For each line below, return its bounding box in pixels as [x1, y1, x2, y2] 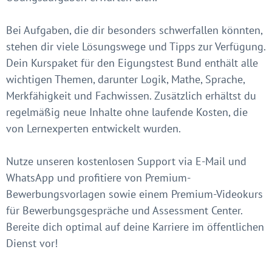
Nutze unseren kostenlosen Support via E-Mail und [6, 154, 246, 168]
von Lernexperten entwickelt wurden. [6, 121, 181, 135]
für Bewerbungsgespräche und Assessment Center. [6, 203, 242, 217]
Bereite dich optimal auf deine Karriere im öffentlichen [6, 219, 264, 234]
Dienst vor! [6, 236, 58, 250]
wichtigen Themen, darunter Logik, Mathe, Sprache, [6, 72, 245, 86]
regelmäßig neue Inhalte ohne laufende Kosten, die [6, 104, 248, 119]
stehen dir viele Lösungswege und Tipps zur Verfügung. [6, 39, 265, 53]
